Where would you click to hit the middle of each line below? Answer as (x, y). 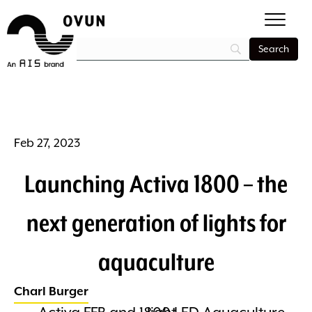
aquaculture (156, 262)
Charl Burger (51, 291)
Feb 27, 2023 (47, 143)
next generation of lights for (156, 223)
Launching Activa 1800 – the (156, 184)
